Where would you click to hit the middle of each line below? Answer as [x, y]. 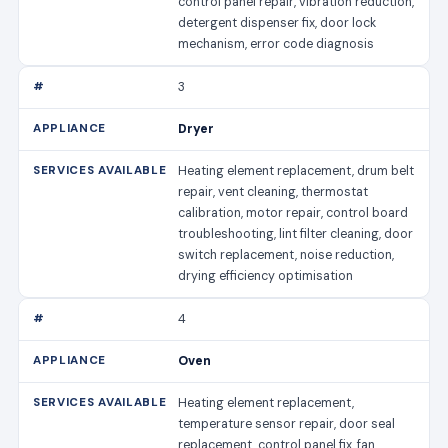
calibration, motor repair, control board [293, 212]
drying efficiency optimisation [266, 275]
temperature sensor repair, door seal [287, 423]
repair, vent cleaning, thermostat [273, 191]
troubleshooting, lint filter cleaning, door [296, 233]
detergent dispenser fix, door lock [277, 22]
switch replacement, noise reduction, [286, 254]
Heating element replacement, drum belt [296, 170]
